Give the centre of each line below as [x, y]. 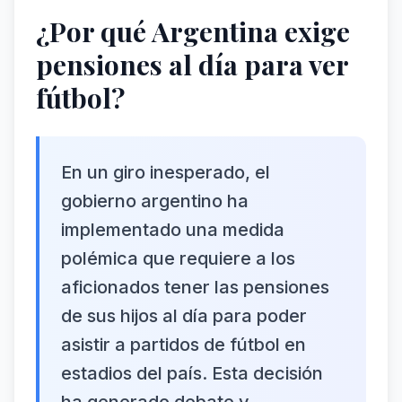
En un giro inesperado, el [166, 172]
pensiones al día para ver [192, 65]
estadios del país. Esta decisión [192, 373]
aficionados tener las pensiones [195, 287]
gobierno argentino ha [155, 201]
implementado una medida [173, 230]
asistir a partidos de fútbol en [184, 345]
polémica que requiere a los [178, 258]
